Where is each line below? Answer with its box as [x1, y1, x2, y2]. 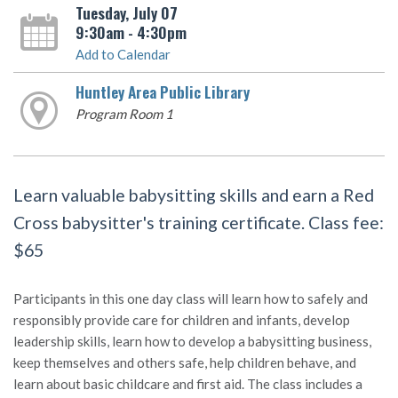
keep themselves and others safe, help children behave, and [13, 354, 356, 371]
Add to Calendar [75, 46, 171, 62]
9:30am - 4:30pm [75, 20, 187, 44]
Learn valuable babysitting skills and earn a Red [13, 184, 374, 205]
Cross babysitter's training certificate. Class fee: [13, 211, 384, 233]
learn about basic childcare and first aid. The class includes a [13, 376, 362, 393]
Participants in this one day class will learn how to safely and [13, 291, 368, 307]
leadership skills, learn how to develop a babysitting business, [13, 333, 371, 350]
